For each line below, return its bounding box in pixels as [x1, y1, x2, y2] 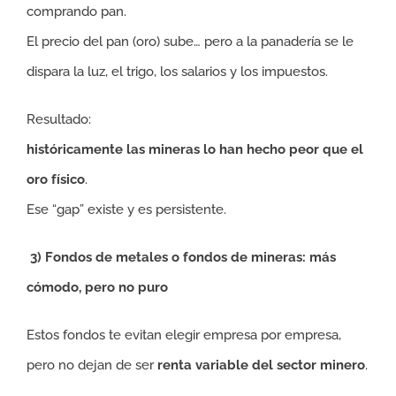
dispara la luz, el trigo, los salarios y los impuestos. [27, 64, 328, 80]
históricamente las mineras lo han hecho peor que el [27, 141, 363, 157]
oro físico [27, 171, 85, 187]
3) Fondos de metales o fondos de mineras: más [27, 249, 336, 265]
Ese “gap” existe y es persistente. [27, 202, 226, 217]
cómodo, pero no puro [27, 279, 168, 295]
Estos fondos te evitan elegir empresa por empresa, [27, 327, 341, 343]
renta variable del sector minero [157, 357, 365, 373]
